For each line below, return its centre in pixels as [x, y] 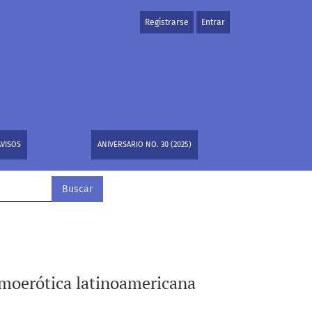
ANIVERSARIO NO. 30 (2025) [145, 145]
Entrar [213, 22]
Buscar [77, 189]
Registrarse [167, 22]
